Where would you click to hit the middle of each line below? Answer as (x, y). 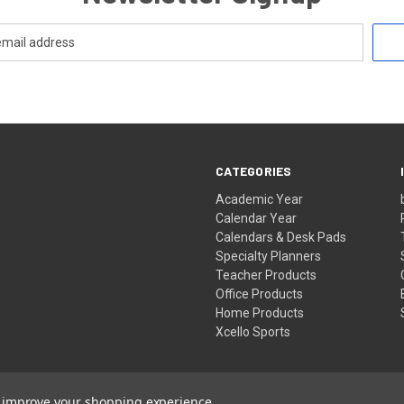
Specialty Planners (269, 256)
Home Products (260, 312)
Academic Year (260, 199)
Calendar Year (257, 218)
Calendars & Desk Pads (281, 237)
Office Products (260, 294)
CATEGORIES (254, 170)
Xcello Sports (253, 331)
